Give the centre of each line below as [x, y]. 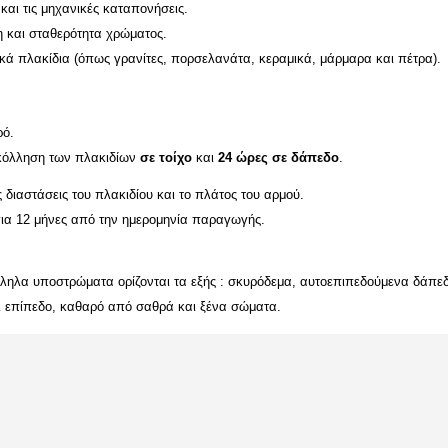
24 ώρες [243, 157]
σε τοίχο [166, 157]
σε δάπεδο [305, 157]
